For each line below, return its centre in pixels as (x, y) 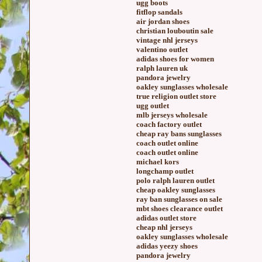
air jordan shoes (163, 21)
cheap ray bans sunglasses (179, 134)
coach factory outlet (169, 124)
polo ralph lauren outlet (175, 180)
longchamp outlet (165, 171)
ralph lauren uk (162, 68)
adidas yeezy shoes (167, 246)
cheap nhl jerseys (164, 227)
